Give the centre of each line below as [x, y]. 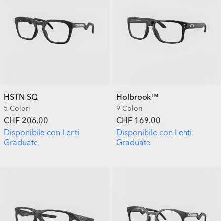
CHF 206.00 [26, 121]
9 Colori [129, 108]
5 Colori [17, 108]
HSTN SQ [21, 97]
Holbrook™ [137, 97]
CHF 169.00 [138, 121]
